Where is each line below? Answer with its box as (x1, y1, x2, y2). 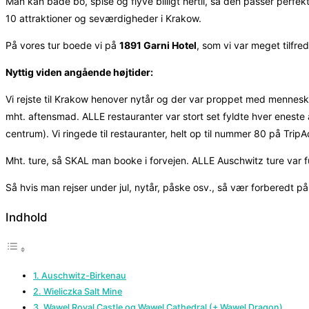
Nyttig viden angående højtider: (6, 66, 153, 78)
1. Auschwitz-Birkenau (33, 270, 126, 281)
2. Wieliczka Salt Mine (33, 286, 122, 297)
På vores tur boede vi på (6, 39, 119, 51)
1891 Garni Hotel (119, 39, 197, 51)
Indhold (6, 210, 48, 225)
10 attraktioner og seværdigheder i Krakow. (6, 12, 204, 24)
